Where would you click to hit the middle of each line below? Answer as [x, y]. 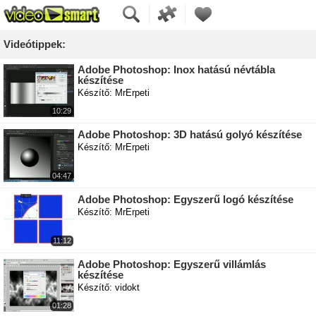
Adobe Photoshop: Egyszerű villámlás [172, 264]
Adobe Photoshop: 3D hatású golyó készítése [190, 134]
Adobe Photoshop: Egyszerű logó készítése [186, 199]
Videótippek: [35, 44]
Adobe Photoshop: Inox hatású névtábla [176, 69]
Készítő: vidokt [109, 287]
